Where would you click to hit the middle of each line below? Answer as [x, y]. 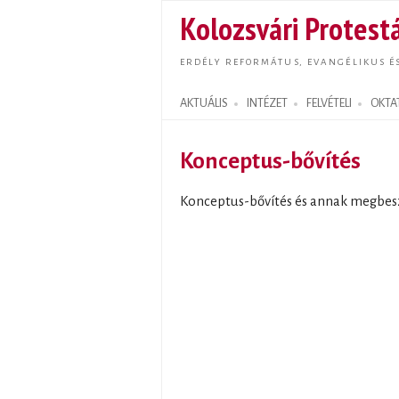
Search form [200, 114]
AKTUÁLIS [204, 103]
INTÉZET [267, 103]
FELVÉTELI [329, 103]
